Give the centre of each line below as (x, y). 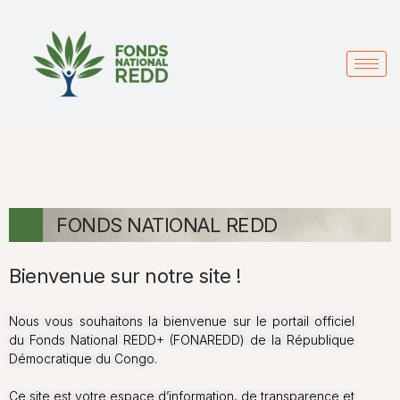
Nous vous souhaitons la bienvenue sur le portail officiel (182, 321)
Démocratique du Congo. (83, 358)
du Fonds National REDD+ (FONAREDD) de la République (182, 339)
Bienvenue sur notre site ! (125, 275)
